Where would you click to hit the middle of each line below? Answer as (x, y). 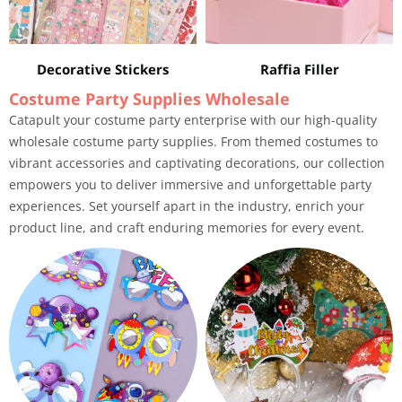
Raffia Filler (299, 69)
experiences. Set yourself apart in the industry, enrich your (187, 206)
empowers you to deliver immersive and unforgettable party (190, 184)
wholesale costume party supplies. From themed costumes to (193, 141)
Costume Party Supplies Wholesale (149, 99)
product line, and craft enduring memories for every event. (187, 227)
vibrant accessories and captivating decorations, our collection (197, 163)
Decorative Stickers (103, 69)
